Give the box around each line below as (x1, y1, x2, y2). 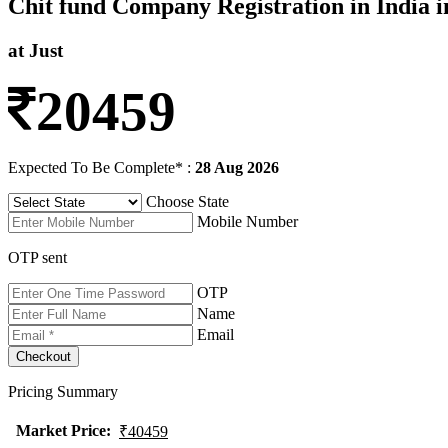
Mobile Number (197, 213, 298, 231)
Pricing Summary (8, 383, 118, 401)
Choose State (146, 193, 229, 211)
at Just (8, 39, 63, 61)
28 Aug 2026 (195, 159, 279, 177)
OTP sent (8, 249, 67, 267)
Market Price (15, 422, 106, 440)
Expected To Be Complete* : (8, 159, 195, 177)
